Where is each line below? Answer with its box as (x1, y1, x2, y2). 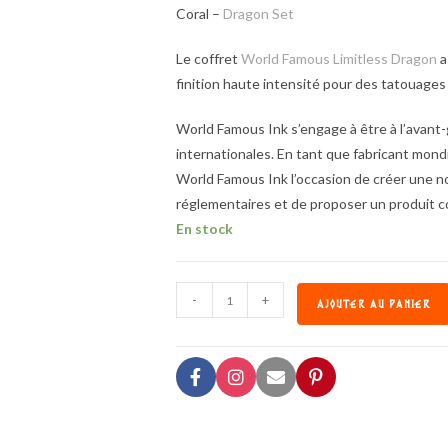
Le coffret (175, 50, 241, 67)
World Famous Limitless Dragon (240, 50, 437, 67)
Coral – (175, 5, 223, 22)
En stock (175, 220, 233, 237)
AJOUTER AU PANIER (316, 298, 430, 310)
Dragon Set (222, 5, 294, 22)
